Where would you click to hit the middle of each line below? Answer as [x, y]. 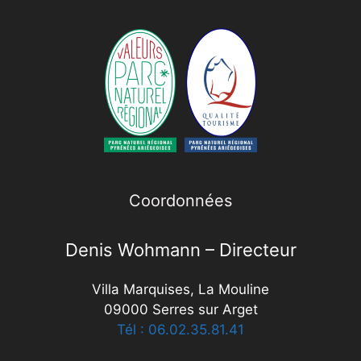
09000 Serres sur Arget [180, 309]
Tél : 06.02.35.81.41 [180, 329]
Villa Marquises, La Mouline [180, 289]
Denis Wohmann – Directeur [180, 249]
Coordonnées [180, 200]
